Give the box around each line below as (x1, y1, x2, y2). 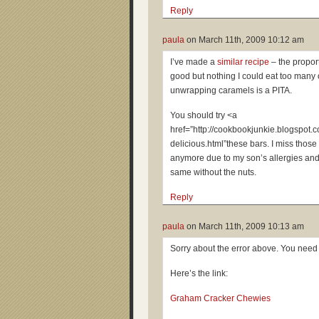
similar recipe (217, 57, 269, 67)
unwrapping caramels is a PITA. (170, 85, 292, 95)
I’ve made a (170, 57, 217, 67)
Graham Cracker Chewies (170, 293, 271, 303)
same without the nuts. (170, 167, 256, 177)
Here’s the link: (170, 268, 228, 278)
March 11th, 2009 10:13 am (199, 221, 304, 231)
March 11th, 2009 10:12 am (199, 35, 304, 45)
